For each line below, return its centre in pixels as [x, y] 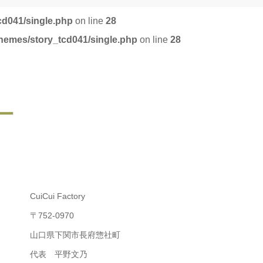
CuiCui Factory [58, 196]
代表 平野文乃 [59, 254]
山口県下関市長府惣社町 [75, 235]
